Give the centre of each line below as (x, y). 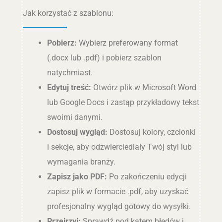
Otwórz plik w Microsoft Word (143, 87)
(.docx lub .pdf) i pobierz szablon (104, 57)
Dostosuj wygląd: (77, 132)
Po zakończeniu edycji (147, 176)
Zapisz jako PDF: (77, 176)
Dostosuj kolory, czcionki (151, 132)
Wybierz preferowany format (127, 43)
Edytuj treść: (69, 87)
